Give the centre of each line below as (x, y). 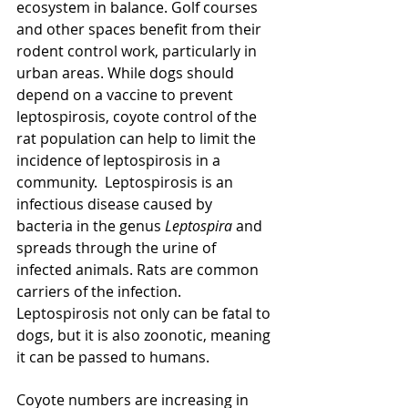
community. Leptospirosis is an (127, 182)
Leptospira (200, 226)
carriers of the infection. (101, 291)
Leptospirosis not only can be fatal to (145, 313)
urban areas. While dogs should (127, 73)
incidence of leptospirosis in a (120, 160)
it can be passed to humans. (113, 357)
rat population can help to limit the (138, 138)
